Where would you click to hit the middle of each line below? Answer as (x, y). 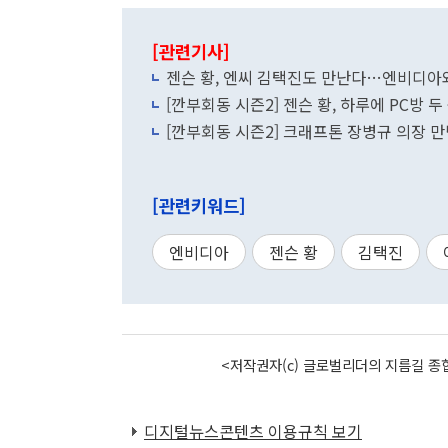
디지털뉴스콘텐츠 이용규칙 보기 (253, 431)
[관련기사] (191, 51)
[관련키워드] (199, 205)
